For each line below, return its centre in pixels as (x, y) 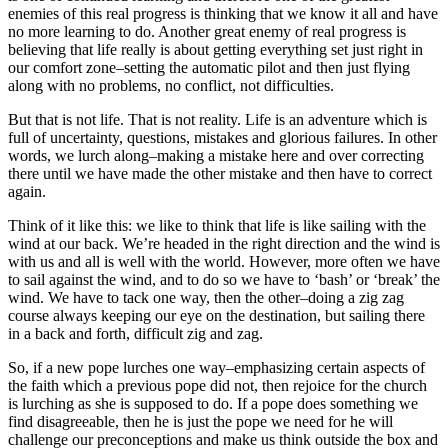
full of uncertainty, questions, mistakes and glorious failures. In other (222, 137)
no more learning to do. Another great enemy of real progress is (207, 31)
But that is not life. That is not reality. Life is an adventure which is (217, 119)
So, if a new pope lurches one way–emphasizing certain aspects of (216, 367)
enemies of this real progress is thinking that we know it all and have (223, 13)
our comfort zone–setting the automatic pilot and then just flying (209, 67)
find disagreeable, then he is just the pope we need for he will (200, 421)
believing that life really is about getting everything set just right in (215, 49)
